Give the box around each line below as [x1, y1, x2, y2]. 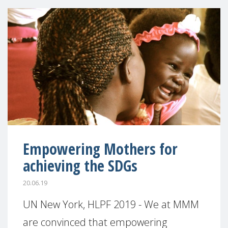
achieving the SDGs [23, 155, 137, 176]
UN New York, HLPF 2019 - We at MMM [23, 197, 199, 211]
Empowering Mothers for [23, 138, 178, 159]
